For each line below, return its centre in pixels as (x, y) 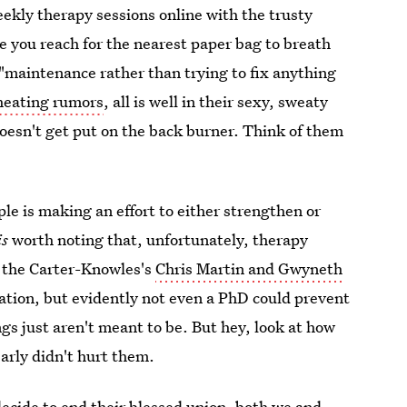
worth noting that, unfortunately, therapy (159, 239)
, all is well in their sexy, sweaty (216, 101)
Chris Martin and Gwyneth (249, 268)
